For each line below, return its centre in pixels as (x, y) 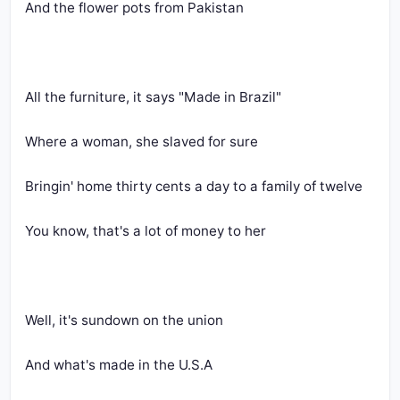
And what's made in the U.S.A (119, 365)
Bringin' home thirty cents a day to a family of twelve (194, 186)
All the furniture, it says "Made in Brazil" (153, 97)
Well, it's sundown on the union (124, 320)
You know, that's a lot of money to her (146, 231)
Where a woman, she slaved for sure (142, 142)
